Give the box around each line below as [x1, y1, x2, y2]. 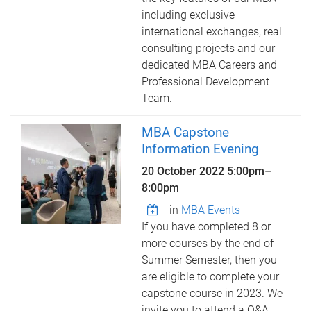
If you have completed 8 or [142, 220, 271, 233]
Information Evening [142, 141, 260, 157]
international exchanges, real [142, 25, 283, 38]
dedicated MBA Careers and [142, 58, 278, 72]
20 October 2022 [142, 165, 228, 178]
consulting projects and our [142, 42, 276, 55]
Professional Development [142, 75, 270, 88]
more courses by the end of [142, 237, 274, 250]
